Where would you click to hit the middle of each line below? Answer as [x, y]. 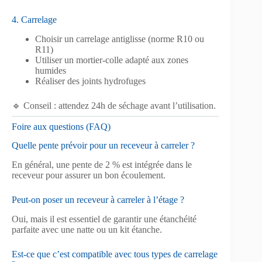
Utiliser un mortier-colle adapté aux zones [112, 60]
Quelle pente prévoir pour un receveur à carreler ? [103, 146]
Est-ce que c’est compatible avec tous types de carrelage [115, 254]
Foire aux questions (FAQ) [61, 126]
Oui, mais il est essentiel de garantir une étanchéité [104, 219]
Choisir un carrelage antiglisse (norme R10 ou [120, 39]
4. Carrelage [34, 19]
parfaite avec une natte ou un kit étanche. [87, 229]
